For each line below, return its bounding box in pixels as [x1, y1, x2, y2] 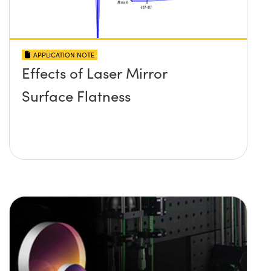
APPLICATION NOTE [33, 50, 94, 60]
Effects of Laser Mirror [22, 63, 168, 83]
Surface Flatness [22, 86, 131, 106]
